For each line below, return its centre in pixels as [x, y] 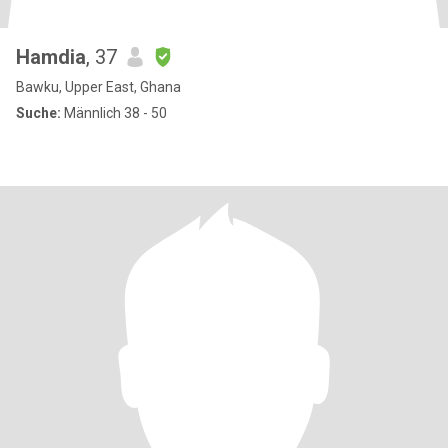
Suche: [38, 113]
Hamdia [51, 57]
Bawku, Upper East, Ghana [98, 87]
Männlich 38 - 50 [114, 113]
